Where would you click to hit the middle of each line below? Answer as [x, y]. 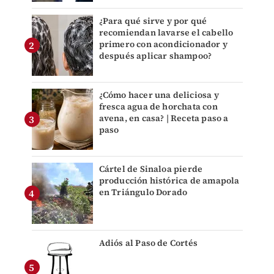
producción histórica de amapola [169, 181]
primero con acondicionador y [163, 44]
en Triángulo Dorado [143, 192]
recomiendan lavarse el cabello [166, 33]
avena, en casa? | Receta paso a [164, 118]
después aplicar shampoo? [155, 56]
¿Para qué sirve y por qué [153, 21]
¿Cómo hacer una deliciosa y [159, 95]
